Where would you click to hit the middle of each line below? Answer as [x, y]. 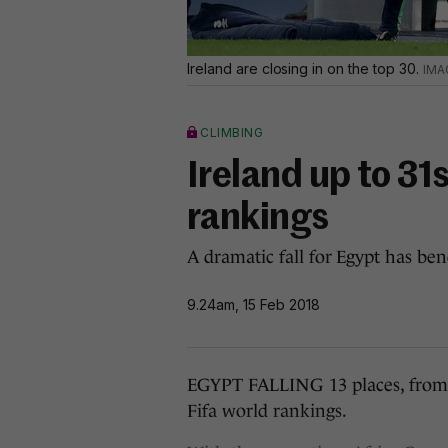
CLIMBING [231, 132]
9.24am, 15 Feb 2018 [253, 304]
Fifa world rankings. [267, 411]
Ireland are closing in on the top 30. [305, 68]
